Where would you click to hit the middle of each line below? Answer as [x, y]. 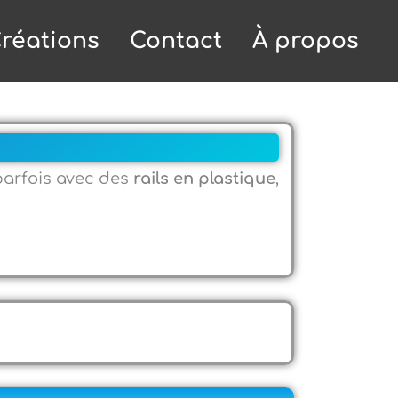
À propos [306, 41]
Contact [176, 41]
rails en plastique [205, 179]
